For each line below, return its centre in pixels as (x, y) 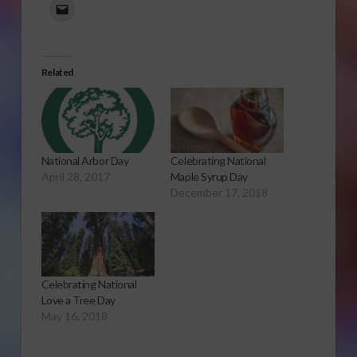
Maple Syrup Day (209, 176)
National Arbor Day (85, 160)
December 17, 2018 (219, 192)
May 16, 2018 (74, 316)
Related (57, 73)
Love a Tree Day (78, 300)
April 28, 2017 (75, 176)
